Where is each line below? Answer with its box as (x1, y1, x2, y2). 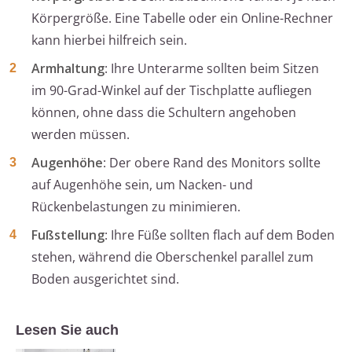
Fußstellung (31, 226, 104, 244)
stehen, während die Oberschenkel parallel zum (31, 248, 313, 266)
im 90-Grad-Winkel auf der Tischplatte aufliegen (31, 82, 312, 100)
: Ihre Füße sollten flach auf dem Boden (104, 226, 335, 244)
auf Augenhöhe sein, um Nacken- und (31, 176, 253, 194)
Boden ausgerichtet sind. (31, 270, 179, 288)
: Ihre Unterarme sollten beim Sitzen (104, 60, 319, 78)
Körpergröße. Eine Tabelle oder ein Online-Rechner (31, 9, 333, 27)
